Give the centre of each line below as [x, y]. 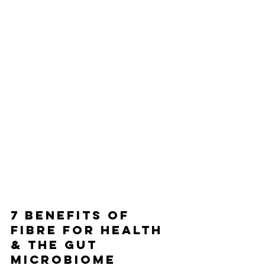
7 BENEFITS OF [73, 215]
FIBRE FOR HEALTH [89, 230]
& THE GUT [57, 244]
